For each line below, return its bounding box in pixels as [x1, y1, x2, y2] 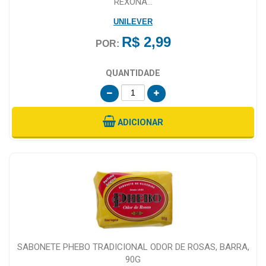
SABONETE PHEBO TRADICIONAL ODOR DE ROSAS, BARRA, [17, 241, 249, 252]
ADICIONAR [118, 117, 163, 128]
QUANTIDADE [106, 68, 160, 78]
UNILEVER [113, 17, 153, 26]
